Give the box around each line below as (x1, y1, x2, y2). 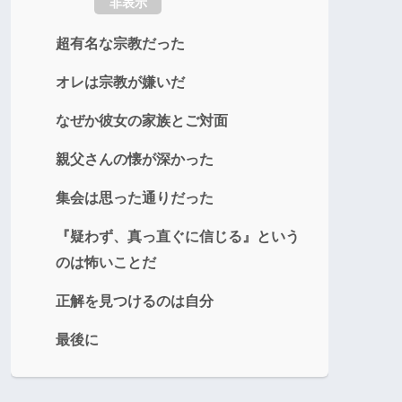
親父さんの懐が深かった (56, 151, 214, 168)
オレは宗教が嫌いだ (56, 74, 185, 91)
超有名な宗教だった (56, 35, 185, 52)
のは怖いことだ (56, 254, 156, 271)
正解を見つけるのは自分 (56, 293, 214, 310)
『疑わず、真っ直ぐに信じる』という (56, 228, 300, 245)
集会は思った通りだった (56, 189, 214, 206)
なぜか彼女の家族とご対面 (56, 112, 228, 129)
